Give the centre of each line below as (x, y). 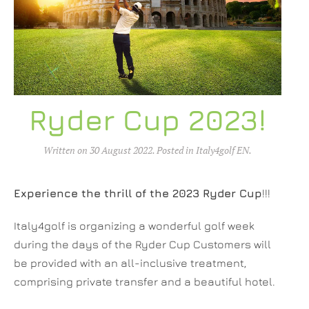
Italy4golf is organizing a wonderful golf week (134, 225)
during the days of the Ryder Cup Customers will (142, 244)
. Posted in (174, 150)
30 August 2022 (121, 150)
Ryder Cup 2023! (148, 119)
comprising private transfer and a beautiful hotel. (144, 281)
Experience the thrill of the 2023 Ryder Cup (138, 193)
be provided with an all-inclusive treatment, (130, 262)
